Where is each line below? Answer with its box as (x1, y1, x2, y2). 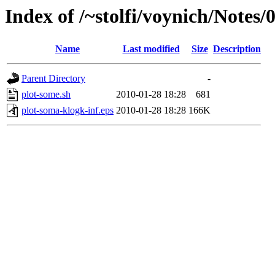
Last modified (122, 44, 180, 55)
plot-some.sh (21, 89, 71, 100)
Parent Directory (21, 73, 85, 84)
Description (213, 44, 261, 55)
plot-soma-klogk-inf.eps (21, 105, 114, 116)
